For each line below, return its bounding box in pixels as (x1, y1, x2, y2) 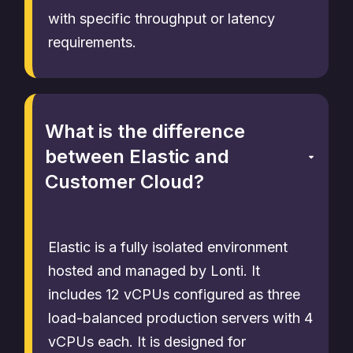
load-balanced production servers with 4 (48, 310, 313, 326)
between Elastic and (45, 145, 229, 168)
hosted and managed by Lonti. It (48, 262, 260, 279)
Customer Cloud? (45, 170, 204, 193)
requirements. (48, 34, 136, 50)
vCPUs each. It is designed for (48, 333, 246, 350)
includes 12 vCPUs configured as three (48, 286, 300, 303)
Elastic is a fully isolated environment (48, 239, 288, 255)
